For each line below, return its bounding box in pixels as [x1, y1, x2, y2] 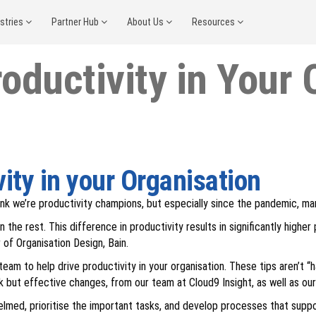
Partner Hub [51, 16, 102, 28]
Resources [192, 16, 238, 28]
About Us [127, 16, 166, 28]
